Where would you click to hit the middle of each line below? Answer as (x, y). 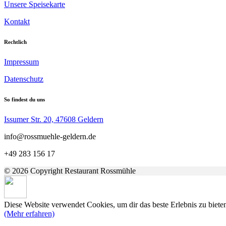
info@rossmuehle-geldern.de (50, 137)
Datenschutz (24, 79)
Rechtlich (15, 42)
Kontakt (17, 22)
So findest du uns (24, 100)
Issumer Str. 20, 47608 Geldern (54, 120)
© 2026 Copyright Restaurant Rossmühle (70, 171)
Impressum (21, 62)
